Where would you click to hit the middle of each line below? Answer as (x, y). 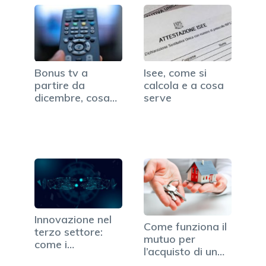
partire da (60, 85)
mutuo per (170, 239)
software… (61, 256)
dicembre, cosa (72, 97)
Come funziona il (185, 226)
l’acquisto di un (180, 251)
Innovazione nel (73, 219)
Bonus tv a (61, 72)
